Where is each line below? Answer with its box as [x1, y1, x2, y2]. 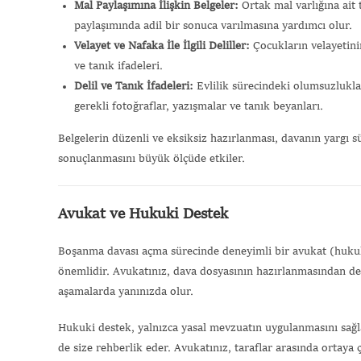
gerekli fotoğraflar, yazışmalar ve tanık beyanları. [74, 100, 323, 112]
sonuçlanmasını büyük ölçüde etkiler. [58, 152, 245, 164]
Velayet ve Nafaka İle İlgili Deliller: [74, 39, 250, 52]
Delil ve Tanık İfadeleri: [74, 80, 193, 92]
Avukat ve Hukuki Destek [58, 205, 228, 222]
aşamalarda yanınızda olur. [58, 285, 193, 297]
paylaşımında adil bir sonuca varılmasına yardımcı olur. [74, 19, 352, 31]
